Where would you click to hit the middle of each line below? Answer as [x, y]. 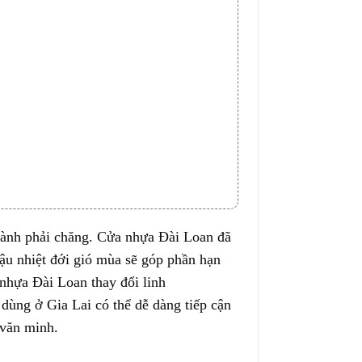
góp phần [168, 260]
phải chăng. [59, 237]
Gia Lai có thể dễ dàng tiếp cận [137, 305]
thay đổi [115, 282]
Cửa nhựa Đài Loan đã [162, 237]
